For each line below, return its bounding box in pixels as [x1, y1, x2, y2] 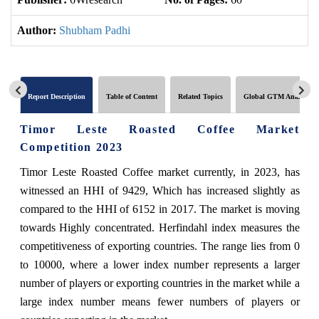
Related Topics [177, 92, 223, 100]
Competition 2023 [19, 140, 124, 153]
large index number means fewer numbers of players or [19, 295, 300, 308]
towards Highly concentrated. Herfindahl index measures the [19, 221, 300, 234]
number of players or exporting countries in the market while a [19, 276, 300, 289]
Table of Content [105, 92, 157, 100]
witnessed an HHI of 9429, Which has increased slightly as [19, 184, 300, 197]
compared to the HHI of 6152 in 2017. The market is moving [19, 202, 300, 215]
